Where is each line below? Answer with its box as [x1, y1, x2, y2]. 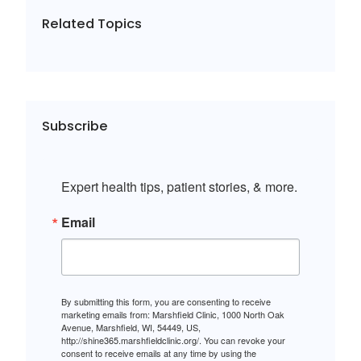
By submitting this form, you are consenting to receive [61, 294, 271, 308]
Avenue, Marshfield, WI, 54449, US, [61, 320, 201, 334]
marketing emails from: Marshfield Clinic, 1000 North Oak [61, 307, 284, 321]
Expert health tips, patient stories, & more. [61, 176, 297, 196]
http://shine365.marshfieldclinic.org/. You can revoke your [61, 333, 285, 346]
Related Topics [42, 15, 142, 34]
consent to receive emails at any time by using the [61, 346, 256, 359]
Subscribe [42, 116, 108, 135]
